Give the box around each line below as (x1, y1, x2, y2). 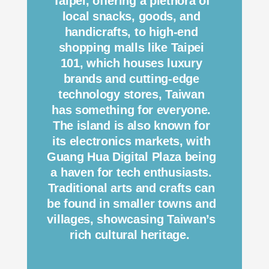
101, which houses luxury (60, 56, 202, 70)
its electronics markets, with (52, 134, 211, 148)
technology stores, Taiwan (58, 87, 205, 101)
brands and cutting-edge (63, 71, 199, 85)
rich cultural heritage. (70, 228, 193, 241)
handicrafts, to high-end (64, 25, 198, 38)
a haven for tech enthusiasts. (50, 165, 212, 179)
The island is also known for (52, 118, 210, 132)
